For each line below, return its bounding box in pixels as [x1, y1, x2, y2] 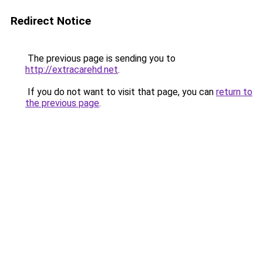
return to [216, 86, 252, 97]
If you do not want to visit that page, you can [25, 86, 216, 97]
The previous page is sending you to [25, 53, 176, 64]
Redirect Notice [11, 14, 91, 28]
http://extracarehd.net [25, 64, 118, 75]
